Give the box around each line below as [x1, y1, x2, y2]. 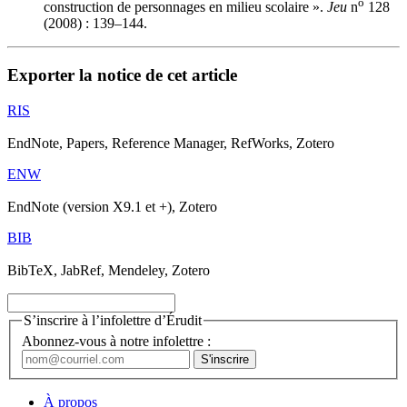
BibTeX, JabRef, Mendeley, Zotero [7, 262, 210, 278]
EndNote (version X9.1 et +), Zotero [7, 198, 217, 214]
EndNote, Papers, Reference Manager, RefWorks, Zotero [7, 134, 334, 151]
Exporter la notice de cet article [7, 65, 237, 85]
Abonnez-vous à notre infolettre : [22, 333, 211, 350]
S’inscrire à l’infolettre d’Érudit [24, 312, 202, 328]
